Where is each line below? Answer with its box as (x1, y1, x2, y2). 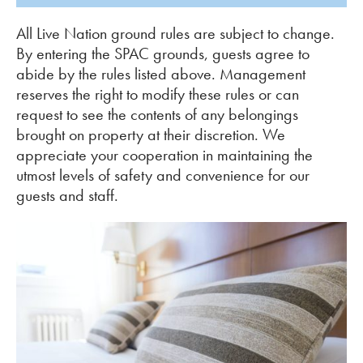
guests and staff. (16, 184, 118, 206)
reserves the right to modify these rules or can (16, 83, 299, 105)
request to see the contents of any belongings (16, 103, 298, 125)
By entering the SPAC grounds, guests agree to (16, 42, 310, 64)
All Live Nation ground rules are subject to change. (16, 22, 335, 44)
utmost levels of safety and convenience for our (16, 164, 310, 186)
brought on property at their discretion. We (16, 123, 285, 145)
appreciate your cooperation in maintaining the (16, 143, 313, 165)
